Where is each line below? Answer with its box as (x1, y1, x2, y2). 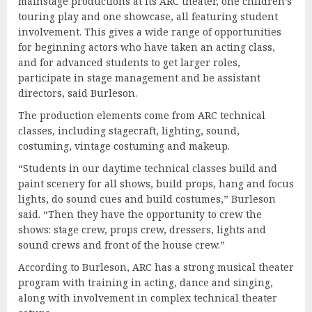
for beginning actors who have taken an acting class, (18, 40, 275, 54)
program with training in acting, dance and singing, (18, 275, 273, 289)
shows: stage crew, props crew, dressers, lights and (18, 222, 266, 236)
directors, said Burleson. (18, 86, 137, 100)
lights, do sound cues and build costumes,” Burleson (18, 192, 276, 205)
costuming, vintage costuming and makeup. (18, 139, 233, 153)
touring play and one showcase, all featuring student (18, 9, 278, 23)
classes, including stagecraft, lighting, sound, (18, 123, 240, 137)
